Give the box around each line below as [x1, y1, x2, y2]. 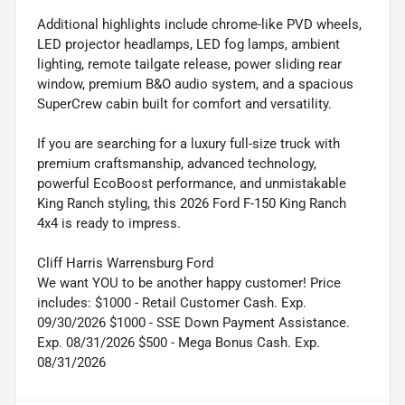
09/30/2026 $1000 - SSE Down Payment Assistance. [37, 314, 350, 331]
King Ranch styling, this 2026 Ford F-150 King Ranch [37, 194, 346, 212]
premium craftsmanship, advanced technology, [37, 155, 316, 172]
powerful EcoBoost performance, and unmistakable [37, 174, 346, 192]
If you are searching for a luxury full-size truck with [37, 135, 340, 152]
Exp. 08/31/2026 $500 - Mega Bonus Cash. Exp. [37, 334, 320, 351]
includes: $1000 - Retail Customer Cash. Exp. [37, 294, 306, 311]
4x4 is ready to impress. [37, 214, 181, 231]
